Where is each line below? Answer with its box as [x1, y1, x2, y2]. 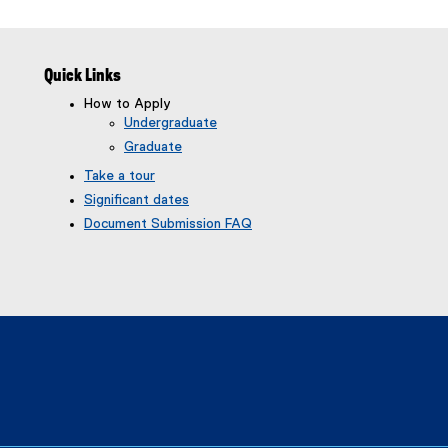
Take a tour [84, 169, 155, 183]
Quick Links [44, 68, 121, 84]
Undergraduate [124, 116, 217, 130]
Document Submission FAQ [84, 217, 252, 231]
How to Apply [84, 97, 171, 111]
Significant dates [84, 193, 189, 207]
